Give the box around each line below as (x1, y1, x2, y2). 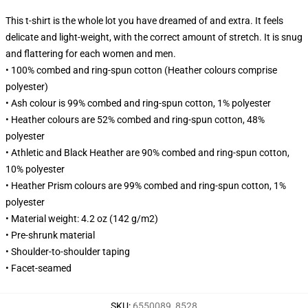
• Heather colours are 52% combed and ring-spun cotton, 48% (5, 114, 265, 125)
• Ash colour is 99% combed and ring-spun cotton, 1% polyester (5, 98, 271, 109)
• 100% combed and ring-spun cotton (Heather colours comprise (5, 65, 277, 76)
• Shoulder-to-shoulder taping (5, 246, 130, 257)
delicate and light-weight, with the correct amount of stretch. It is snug (5, 32, 302, 43)
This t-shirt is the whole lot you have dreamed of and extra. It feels (5, 15, 283, 26)
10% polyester (5, 164, 65, 175)
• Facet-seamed (5, 263, 71, 274)
